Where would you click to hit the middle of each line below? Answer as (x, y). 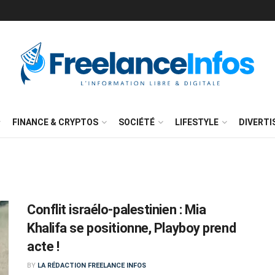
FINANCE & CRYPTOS (55, 122)
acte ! (43, 246)
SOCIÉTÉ (137, 122)
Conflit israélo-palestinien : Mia (117, 210)
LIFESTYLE (197, 122)
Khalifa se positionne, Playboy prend (132, 228)
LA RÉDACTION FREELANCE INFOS (92, 265)
